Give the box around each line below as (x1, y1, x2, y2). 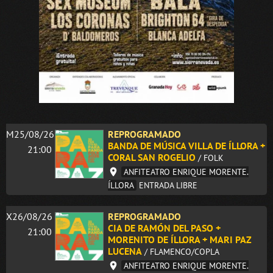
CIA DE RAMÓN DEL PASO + (108, 222, 221, 235)
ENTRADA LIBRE (139, 180, 197, 191)
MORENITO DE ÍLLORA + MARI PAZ (108, 233, 252, 246)
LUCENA (108, 245, 142, 258)
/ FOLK (198, 152, 224, 164)
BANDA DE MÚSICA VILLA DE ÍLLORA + (108, 140, 265, 152)
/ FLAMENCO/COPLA (144, 246, 219, 258)
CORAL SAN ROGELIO (108, 151, 196, 164)
